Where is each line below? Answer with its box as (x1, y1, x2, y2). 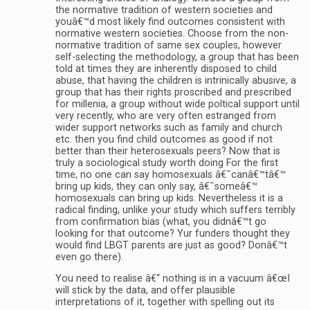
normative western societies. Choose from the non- (55, 28, 289, 40)
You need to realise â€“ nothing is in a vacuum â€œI (55, 273, 290, 285)
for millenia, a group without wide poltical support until (55, 98, 300, 111)
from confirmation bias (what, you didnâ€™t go (55, 216, 266, 228)
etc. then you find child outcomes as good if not (55, 134, 273, 146)
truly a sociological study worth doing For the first (55, 157, 278, 170)
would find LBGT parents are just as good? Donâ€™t (55, 239, 287, 252)
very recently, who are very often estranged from (55, 110, 276, 122)
